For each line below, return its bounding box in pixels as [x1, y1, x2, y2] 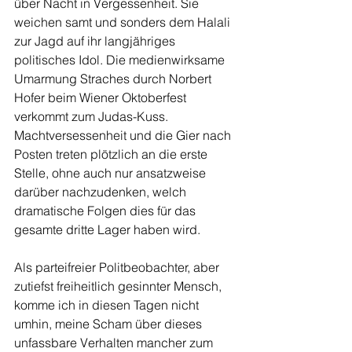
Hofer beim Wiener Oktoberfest [14, 90, 189, 105]
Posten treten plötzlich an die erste [14, 146, 211, 162]
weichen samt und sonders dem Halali [14, 14, 233, 30]
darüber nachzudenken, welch [14, 184, 189, 200]
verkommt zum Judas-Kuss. [14, 108, 171, 124]
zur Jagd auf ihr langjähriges [14, 33, 178, 49]
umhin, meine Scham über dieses [14, 316, 205, 332]
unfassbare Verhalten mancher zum [14, 335, 216, 350]
